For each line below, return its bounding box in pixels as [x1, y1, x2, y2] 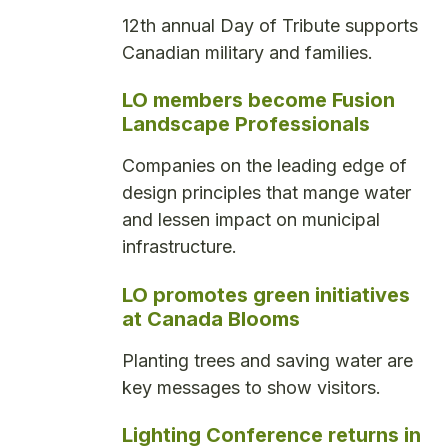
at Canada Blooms [122, 306, 300, 331]
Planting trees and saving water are [122, 349, 413, 371]
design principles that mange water [122, 182, 411, 204]
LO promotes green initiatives [122, 282, 410, 307]
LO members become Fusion [122, 88, 395, 113]
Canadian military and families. [122, 42, 373, 64]
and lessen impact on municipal [122, 209, 380, 231]
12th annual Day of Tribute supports [122, 15, 418, 37]
